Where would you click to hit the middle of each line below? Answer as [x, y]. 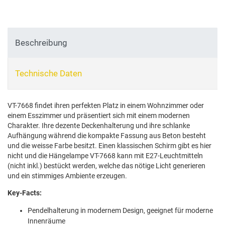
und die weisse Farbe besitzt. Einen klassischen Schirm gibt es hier [109, 145]
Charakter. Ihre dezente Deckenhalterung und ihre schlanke [99, 125]
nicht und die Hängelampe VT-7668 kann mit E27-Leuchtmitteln [105, 155]
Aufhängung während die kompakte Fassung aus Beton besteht [107, 135]
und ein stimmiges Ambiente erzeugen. [67, 176]
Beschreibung [41, 43]
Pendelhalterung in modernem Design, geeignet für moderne [120, 210]
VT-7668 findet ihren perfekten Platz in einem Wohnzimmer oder [106, 105]
